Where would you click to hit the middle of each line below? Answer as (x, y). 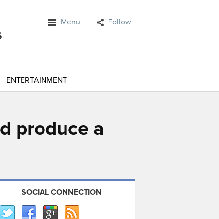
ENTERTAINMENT (37, 80)
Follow (120, 22)
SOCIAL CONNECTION (62, 192)
